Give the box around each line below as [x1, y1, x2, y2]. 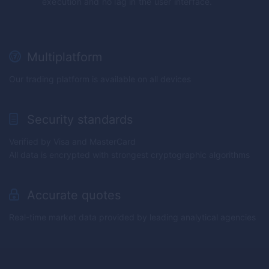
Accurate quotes [27, 188, 121, 202]
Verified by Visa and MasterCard [9, 136, 136, 147]
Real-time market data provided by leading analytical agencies [9, 212, 256, 222]
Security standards [27, 112, 133, 127]
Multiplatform [27, 50, 102, 64]
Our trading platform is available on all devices [9, 74, 191, 84]
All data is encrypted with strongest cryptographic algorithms [9, 150, 250, 160]
